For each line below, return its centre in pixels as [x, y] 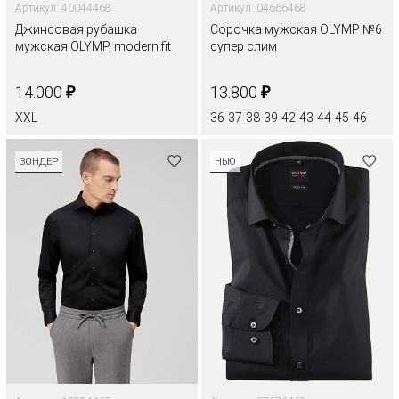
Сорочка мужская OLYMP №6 [296, 29]
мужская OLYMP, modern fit [93, 46]
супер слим [244, 46]
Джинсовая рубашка [76, 29]
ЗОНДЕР [39, 162]
